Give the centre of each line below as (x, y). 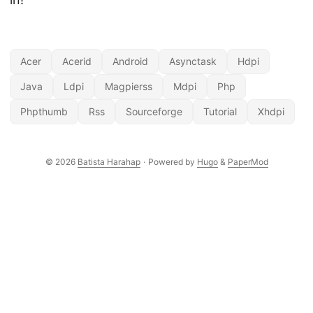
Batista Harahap (109, 162)
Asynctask (193, 61)
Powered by (172, 162)
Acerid (77, 61)
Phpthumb (44, 111)
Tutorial (220, 111)
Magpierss (129, 86)
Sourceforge (154, 111)
